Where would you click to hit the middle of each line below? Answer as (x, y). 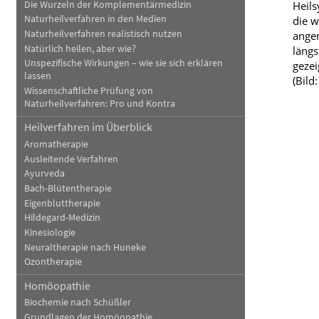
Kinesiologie (49, 232)
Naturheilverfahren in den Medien (95, 19)
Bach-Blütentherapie (68, 188)
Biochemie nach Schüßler (77, 303)
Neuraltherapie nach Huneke (85, 247)
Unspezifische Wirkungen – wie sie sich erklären (123, 63)
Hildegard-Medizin (62, 218)
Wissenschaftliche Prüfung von (88, 91)
